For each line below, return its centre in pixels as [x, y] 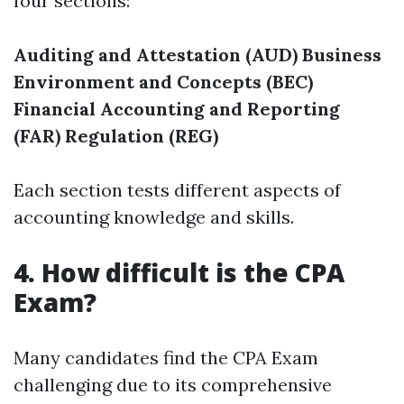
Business [342, 55]
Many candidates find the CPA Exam [166, 358]
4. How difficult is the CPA [179, 272]
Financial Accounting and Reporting [177, 109]
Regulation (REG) [142, 136]
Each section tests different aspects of [177, 190]
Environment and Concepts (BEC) [163, 82]
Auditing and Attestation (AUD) [156, 55]
